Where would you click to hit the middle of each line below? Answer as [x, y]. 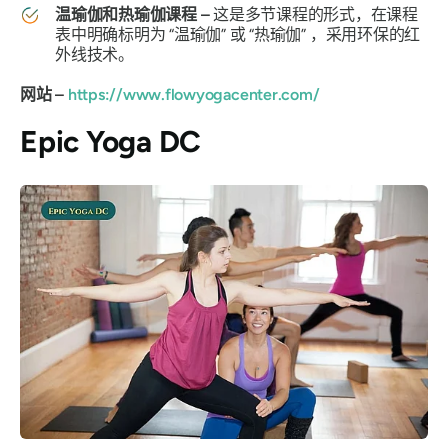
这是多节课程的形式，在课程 [316, 14]
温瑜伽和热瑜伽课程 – [134, 14]
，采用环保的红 [363, 34]
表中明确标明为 [112, 34]
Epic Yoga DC [111, 141]
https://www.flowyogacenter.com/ [192, 94]
